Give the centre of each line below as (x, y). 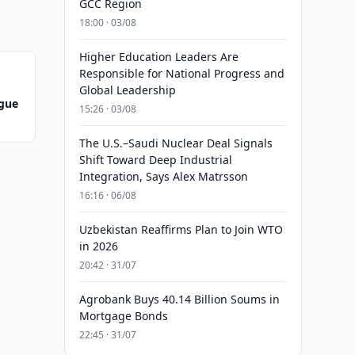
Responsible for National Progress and (181, 73)
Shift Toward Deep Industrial (155, 160)
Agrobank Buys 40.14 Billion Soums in (179, 299)
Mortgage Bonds (123, 316)
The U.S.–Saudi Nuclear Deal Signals (176, 143)
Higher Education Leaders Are (158, 57)
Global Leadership (127, 90)
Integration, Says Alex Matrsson (163, 176)
